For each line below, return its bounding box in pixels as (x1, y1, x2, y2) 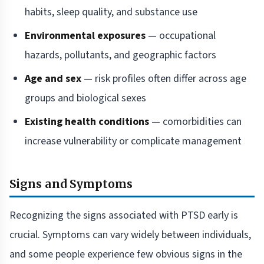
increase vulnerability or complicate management (25, 134, 242, 149)
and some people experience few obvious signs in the (9, 247, 242, 262)
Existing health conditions (25, 114, 149, 130)
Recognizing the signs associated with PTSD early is (9, 208, 238, 223)
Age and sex (25, 71, 81, 87)
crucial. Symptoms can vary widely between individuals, (9, 227, 251, 243)
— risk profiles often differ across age (81, 71, 246, 87)
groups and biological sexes (25, 91, 146, 106)
